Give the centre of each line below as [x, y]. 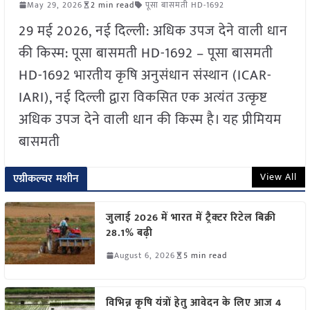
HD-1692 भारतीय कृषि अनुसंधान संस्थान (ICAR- [145, 75]
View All [279, 176]
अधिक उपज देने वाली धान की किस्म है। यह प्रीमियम [150, 119]
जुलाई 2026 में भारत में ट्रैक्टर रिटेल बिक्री [191, 217]
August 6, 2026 [144, 255]
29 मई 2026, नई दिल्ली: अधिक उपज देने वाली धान [153, 31]
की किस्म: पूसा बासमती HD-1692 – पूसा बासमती [146, 53]
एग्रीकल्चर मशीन [46, 179]
